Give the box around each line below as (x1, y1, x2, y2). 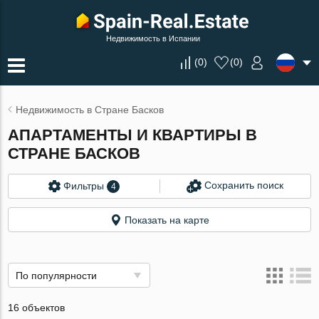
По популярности (16, 270, 98, 281)
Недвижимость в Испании (106, 34, 200, 43)
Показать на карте (124, 214, 209, 226)
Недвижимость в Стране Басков (16, 104, 164, 115)
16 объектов (8, 302, 66, 313)
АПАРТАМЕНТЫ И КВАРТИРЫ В (8, 126, 258, 144)
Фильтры (63, 179, 105, 192)
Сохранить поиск (204, 179, 284, 192)
